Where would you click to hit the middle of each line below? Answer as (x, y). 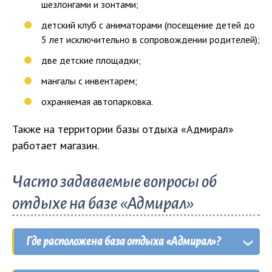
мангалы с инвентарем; (89, 80)
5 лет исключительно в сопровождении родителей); (151, 39)
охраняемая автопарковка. (97, 101)
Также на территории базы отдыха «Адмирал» (123, 129)
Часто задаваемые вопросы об (114, 181)
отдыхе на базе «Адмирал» (103, 203)
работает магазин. (56, 145)
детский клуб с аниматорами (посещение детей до (148, 25)
